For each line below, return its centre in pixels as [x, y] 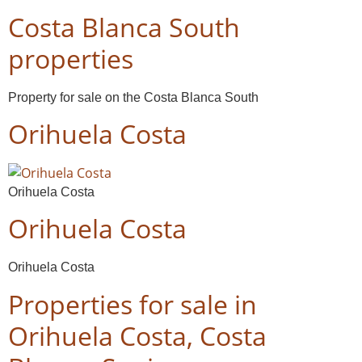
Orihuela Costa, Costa [137, 335]
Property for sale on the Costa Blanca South [133, 97]
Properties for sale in [133, 304]
